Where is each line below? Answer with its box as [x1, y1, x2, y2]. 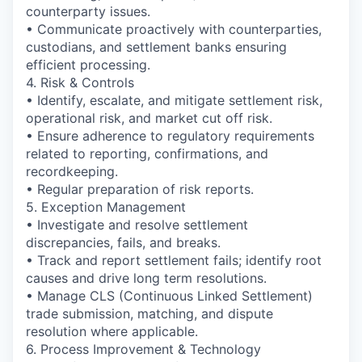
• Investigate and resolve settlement [26, 216, 248, 233]
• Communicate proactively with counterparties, [26, 20, 322, 37]
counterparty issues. [26, 2, 150, 19]
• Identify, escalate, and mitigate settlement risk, [26, 91, 322, 108]
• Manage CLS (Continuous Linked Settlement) [26, 287, 313, 304]
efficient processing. [26, 56, 150, 73]
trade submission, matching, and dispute [26, 305, 273, 322]
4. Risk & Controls [26, 74, 134, 90]
